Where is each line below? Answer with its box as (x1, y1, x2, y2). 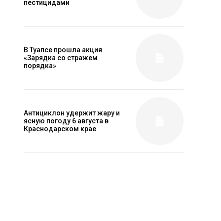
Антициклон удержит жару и (24, 109, 120, 117)
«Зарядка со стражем (24, 54, 98, 62)
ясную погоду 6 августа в (24, 117, 109, 125)
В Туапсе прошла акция (24, 46, 102, 54)
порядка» (24, 62, 56, 70)
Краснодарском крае (24, 125, 96, 133)
